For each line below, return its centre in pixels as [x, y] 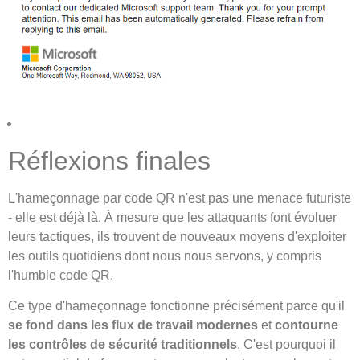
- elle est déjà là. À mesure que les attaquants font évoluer [172, 217]
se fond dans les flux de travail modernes [133, 325]
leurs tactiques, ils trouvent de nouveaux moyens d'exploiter [177, 236]
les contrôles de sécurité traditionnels [123, 344]
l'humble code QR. [61, 275]
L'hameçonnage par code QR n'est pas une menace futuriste [180, 198]
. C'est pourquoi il [286, 344]
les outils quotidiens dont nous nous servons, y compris [165, 256]
